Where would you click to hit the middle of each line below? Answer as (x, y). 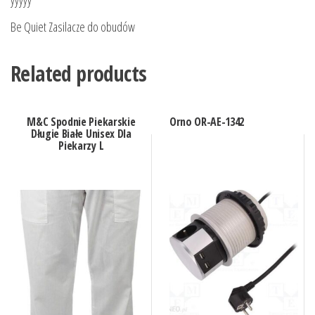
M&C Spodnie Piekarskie (81, 121)
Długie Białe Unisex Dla (81, 133)
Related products (79, 73)
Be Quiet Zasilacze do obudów (73, 26)
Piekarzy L (81, 145)
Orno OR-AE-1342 (207, 121)
